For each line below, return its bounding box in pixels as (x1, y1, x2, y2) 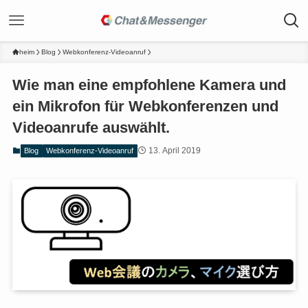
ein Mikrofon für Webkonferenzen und (12, 98, 278, 115)
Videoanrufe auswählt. (12, 119, 170, 137)
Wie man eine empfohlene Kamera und (12, 76, 286, 94)
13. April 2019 (148, 146, 201, 156)
